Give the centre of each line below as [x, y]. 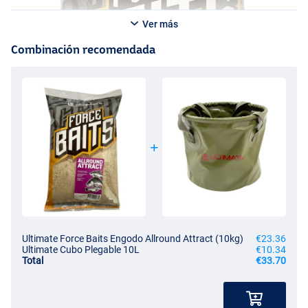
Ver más [159, 24]
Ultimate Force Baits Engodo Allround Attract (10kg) [133, 238]
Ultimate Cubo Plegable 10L [81, 249]
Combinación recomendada [83, 49]
